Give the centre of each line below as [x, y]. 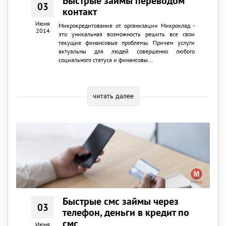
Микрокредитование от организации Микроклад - [126, 26]
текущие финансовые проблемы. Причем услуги [126, 43]
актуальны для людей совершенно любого [126, 51]
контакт [80, 12]
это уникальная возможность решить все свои [126, 34]
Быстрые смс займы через [121, 201]
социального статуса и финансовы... [106, 60]
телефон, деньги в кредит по [126, 212]
